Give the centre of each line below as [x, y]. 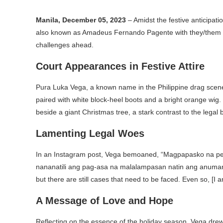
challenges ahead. [65, 45]
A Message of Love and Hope [105, 201]
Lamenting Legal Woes [90, 133]
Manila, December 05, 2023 [81, 20]
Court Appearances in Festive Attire [120, 66]
